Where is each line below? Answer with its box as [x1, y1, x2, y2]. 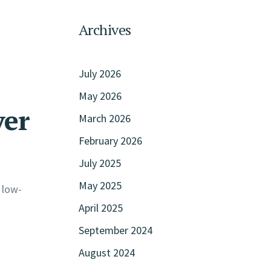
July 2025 [78, 156, 121, 171]
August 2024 [78, 246, 135, 260]
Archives [78, 20, 131, 40]
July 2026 [78, 67, 121, 81]
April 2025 [78, 201, 123, 215]
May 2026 [78, 89, 122, 103]
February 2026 [78, 134, 142, 148]
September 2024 [78, 223, 152, 238]
